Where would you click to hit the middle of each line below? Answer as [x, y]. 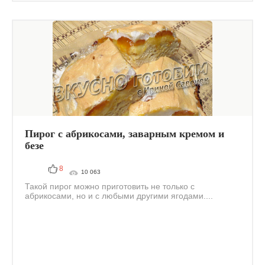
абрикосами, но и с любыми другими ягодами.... [119, 196]
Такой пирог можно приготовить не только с [110, 186]
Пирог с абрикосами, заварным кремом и [125, 134]
